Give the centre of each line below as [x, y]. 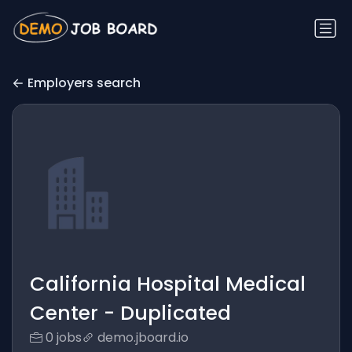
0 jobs [63, 338]
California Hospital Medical [167, 284]
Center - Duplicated [130, 313]
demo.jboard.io [143, 338]
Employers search [84, 83]
